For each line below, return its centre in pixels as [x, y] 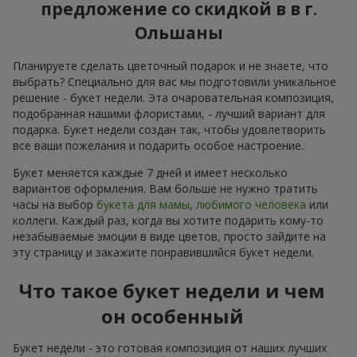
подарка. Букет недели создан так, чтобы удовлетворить [169, 129]
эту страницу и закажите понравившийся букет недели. [163, 252]
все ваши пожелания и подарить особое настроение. [158, 145]
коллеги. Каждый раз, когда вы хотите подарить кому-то [168, 220]
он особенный [172, 316]
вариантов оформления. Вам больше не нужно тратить [165, 188]
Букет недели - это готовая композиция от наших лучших [170, 347]
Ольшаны [178, 32]
